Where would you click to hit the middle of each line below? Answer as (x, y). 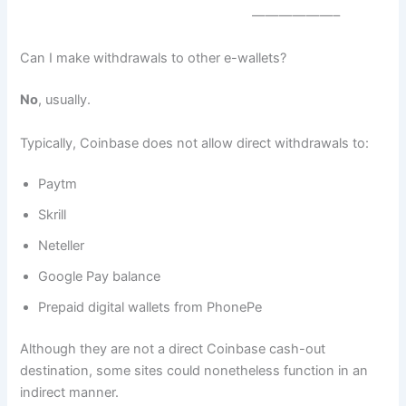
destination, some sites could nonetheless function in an (194, 371)
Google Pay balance (100, 277)
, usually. (65, 100)
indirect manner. (70, 393)
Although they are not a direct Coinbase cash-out (173, 349)
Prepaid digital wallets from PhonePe (150, 308)
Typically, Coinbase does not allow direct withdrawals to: (195, 143)
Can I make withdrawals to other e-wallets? (154, 58)
